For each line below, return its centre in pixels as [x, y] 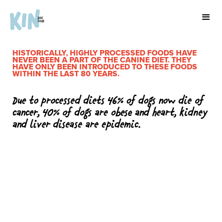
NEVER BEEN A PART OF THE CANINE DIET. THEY [102, 60]
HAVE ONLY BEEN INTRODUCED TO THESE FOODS [105, 67]
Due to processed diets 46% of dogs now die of [108, 101]
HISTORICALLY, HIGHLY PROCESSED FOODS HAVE [105, 53]
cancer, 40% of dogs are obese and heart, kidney [110, 112]
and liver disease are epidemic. [76, 124]
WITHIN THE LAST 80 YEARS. [66, 74]
